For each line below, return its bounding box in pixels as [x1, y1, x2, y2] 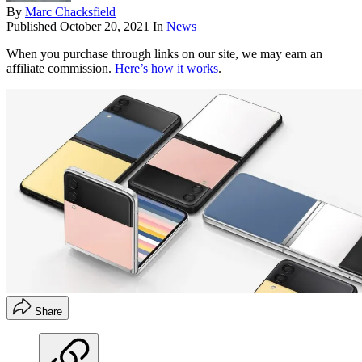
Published [6, 19, 60, 33]
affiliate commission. [6, 61, 115, 75]
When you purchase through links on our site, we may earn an [6, 46, 322, 61]
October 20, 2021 [60, 19, 149, 33]
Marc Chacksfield [25, 4, 116, 19]
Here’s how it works [115, 61, 218, 75]
